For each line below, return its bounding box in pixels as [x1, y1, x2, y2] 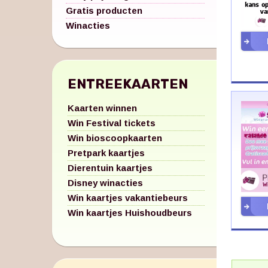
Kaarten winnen [68, 102, 137, 113]
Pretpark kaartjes [68, 147, 145, 158]
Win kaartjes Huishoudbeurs [68, 207, 192, 218]
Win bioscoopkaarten [68, 132, 162, 143]
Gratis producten [66, 5, 142, 16]
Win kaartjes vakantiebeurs [68, 192, 188, 203]
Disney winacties [68, 177, 143, 188]
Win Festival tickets [68, 117, 156, 128]
